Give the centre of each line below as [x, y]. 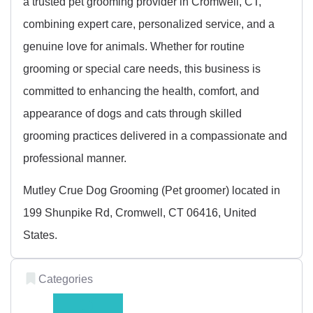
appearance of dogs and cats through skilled [132, 113]
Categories [66, 278]
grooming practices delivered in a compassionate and [155, 135]
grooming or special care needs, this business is [142, 68]
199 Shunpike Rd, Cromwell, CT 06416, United [140, 212]
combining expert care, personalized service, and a [149, 23]
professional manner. [75, 158]
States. [40, 234]
